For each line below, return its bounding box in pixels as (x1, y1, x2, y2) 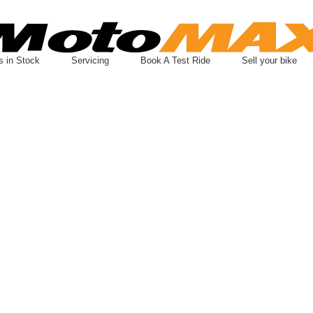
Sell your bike (241, 55, 297, 66)
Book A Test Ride (140, 55, 210, 66)
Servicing (71, 55, 109, 66)
